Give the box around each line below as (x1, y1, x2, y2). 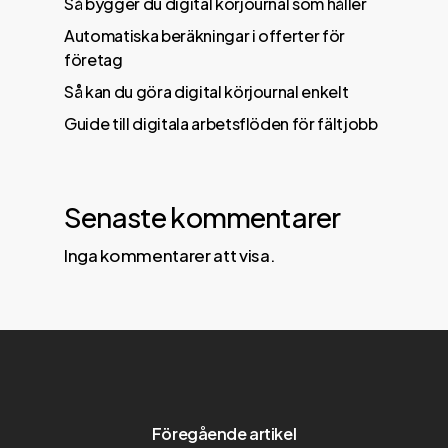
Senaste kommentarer (64, 198, 341, 234)
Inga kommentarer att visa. (64, 243, 276, 266)
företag (64, 48, 123, 70)
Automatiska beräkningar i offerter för (64, 24, 346, 46)
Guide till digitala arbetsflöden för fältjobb (64, 112, 378, 134)
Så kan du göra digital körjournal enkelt (64, 80, 349, 102)
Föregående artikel (151, 423, 297, 444)
